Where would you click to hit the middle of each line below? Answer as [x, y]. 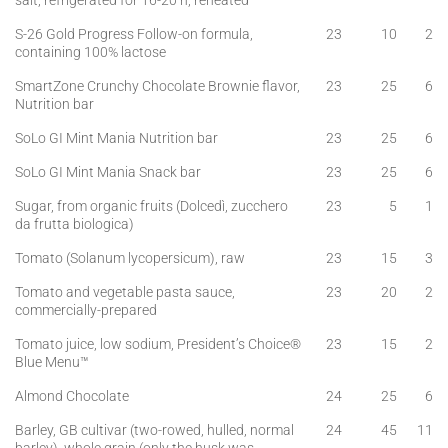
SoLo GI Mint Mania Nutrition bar [116, 138]
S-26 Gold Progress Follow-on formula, [134, 34]
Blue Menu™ [52, 362]
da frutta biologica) [74, 224]
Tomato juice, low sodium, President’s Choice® [158, 344]
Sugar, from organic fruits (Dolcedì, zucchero [151, 206]
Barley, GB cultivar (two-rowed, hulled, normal [154, 430]
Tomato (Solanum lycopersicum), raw [130, 258]
